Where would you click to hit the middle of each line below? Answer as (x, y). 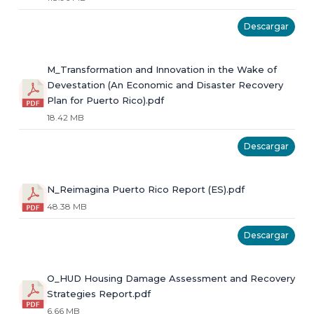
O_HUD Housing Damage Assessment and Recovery (171, 279)
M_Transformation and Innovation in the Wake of (162, 70)
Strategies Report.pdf (99, 294)
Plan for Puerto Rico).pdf (105, 101)
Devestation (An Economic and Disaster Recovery (165, 85)
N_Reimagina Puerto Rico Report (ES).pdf (146, 190)
